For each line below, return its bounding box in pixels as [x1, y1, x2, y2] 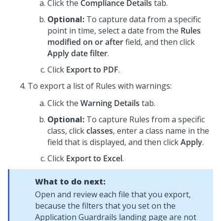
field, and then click [123, 37, 195, 47]
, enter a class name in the [113, 125, 209, 136]
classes [86, 125, 113, 136]
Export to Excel [66, 153, 122, 164]
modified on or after [47, 37, 123, 47]
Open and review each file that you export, [35, 189, 191, 200]
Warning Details [80, 98, 140, 109]
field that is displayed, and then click [47, 137, 181, 147]
